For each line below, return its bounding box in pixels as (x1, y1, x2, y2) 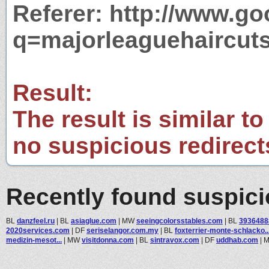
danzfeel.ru (17, 216, 55, 225)
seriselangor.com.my (86, 226, 159, 235)
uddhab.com (216, 235, 258, 244)
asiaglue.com (71, 216, 116, 225)
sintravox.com (150, 235, 199, 244)
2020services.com (6, 226, 70, 235)
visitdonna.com (82, 235, 134, 244)
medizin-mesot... (6, 235, 62, 244)
